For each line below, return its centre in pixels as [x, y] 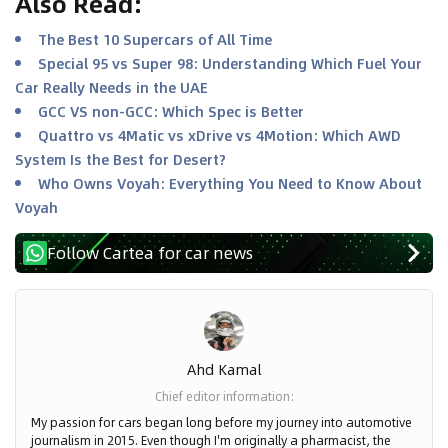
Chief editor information [222, 396]
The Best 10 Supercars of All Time [155, 39]
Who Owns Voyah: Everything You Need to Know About [230, 183]
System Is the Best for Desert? [120, 159]
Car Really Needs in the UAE [111, 87]
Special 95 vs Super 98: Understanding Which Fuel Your [230, 63]
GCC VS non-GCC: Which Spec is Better [171, 111]
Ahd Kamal [224, 369]
